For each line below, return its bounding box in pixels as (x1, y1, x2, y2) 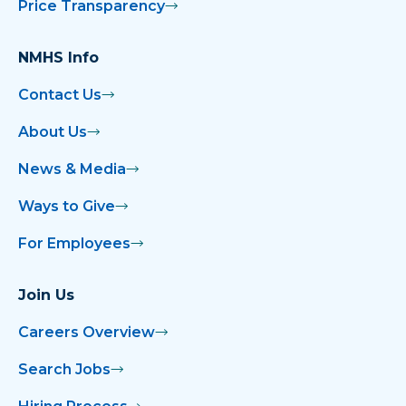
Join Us (18, 285, 74, 304)
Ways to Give (18, 197, 115, 215)
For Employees (18, 234, 130, 252)
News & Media (18, 159, 126, 178)
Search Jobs (18, 360, 111, 378)
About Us (18, 122, 87, 140)
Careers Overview (18, 323, 155, 341)
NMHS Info (18, 48, 99, 66)
